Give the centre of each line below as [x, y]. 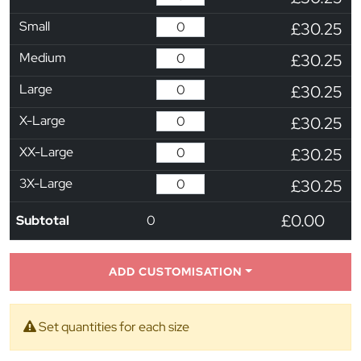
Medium [43, 57]
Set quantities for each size [113, 326]
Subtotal [43, 220]
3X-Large [46, 183]
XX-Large [46, 151]
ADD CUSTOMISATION [176, 271]
